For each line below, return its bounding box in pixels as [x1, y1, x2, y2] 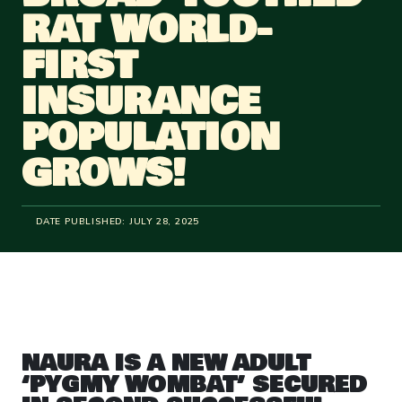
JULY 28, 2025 [128, 215, 200, 228]
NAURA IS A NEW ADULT [22, 346, 310, 380]
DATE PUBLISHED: [36, 215, 127, 228]
